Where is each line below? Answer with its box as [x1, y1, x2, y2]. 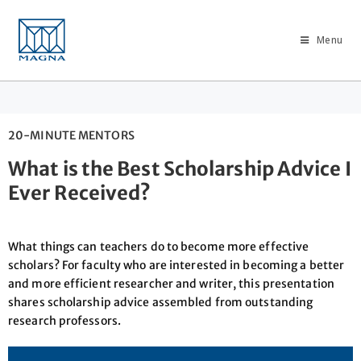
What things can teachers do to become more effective [8, 239, 309, 254]
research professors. [8, 313, 121, 328]
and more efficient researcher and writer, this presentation [8, 276, 334, 291]
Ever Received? [8, 181, 151, 205]
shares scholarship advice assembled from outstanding [8, 295, 313, 309]
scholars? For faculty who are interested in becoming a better [8, 258, 345, 272]
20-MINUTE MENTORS [8, 128, 135, 143]
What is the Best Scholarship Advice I [8, 157, 351, 180]
